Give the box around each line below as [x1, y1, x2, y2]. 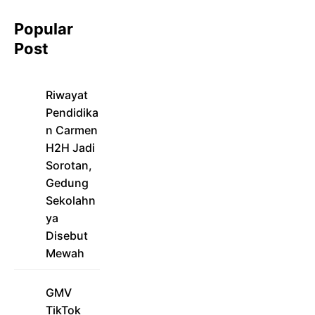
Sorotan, [46, 158, 92, 173]
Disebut [46, 229, 88, 243]
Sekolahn [46, 193, 96, 208]
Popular [14, 20, 73, 39]
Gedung [46, 176, 89, 191]
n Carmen [46, 123, 98, 138]
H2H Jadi [46, 141, 95, 155]
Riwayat [46, 88, 88, 103]
